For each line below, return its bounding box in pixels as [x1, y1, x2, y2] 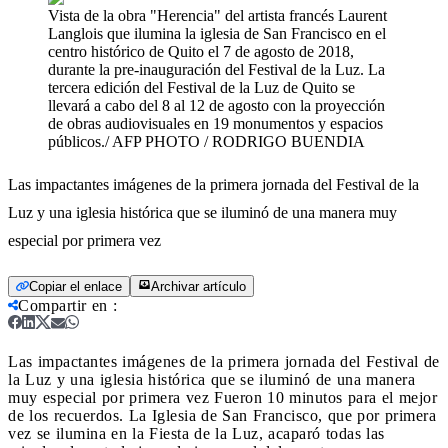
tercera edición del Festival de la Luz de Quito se [48, 78, 355, 96]
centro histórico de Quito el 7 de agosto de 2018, [48, 42, 354, 60]
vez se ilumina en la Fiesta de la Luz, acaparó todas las [8, 424, 385, 442]
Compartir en [18, 296, 108, 314]
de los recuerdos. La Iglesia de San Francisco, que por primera [8, 406, 436, 424]
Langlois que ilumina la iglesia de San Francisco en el [48, 24, 386, 42]
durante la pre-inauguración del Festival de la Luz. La [48, 60, 385, 78]
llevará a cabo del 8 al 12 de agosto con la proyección [48, 96, 385, 114]
